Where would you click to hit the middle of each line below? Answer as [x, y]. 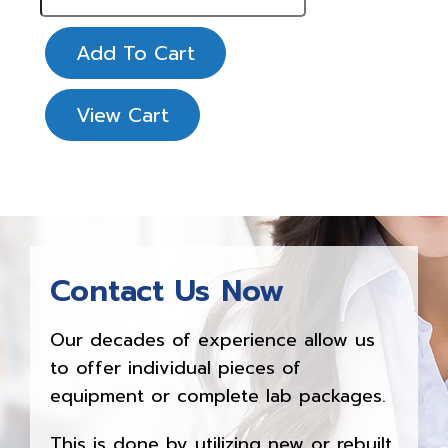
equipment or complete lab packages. [218, 396]
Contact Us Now [167, 291]
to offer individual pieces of [175, 368]
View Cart [122, 115]
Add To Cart [135, 53]
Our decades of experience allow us [212, 340]
